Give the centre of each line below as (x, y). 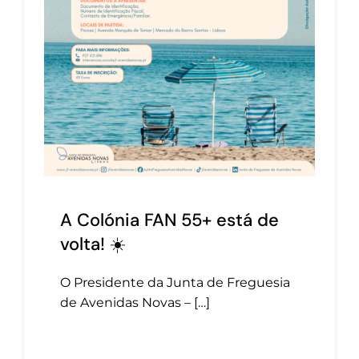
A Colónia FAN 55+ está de (169, 220)
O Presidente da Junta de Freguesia (175, 283)
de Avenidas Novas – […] (135, 303)
